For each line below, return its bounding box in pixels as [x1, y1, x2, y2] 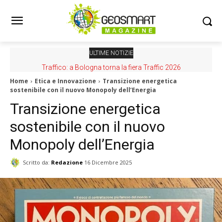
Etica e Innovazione [35, 77, 96, 85]
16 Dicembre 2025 [84, 159, 132, 166]
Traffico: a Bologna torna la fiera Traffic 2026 [41, 63, 181, 71]
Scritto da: [23, 158, 50, 166]
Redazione [51, 158, 83, 166]
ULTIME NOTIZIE [89, 50, 133, 56]
